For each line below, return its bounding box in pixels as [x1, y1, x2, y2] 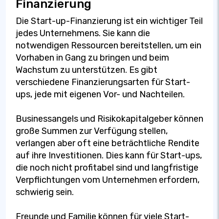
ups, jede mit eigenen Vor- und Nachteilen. [16, 88, 185, 100]
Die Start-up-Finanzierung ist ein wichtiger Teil [16, 15, 203, 26]
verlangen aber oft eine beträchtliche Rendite [16, 137, 199, 149]
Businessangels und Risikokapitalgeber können [16, 113, 203, 124]
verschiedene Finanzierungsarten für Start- [16, 76, 190, 88]
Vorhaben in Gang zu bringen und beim [16, 52, 169, 63]
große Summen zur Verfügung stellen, [16, 125, 168, 136]
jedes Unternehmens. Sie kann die [16, 27, 150, 39]
